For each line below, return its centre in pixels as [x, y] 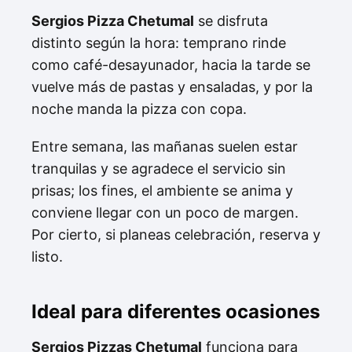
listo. [47, 256]
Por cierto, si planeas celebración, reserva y [176, 234]
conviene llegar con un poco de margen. [165, 212]
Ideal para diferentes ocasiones [176, 311]
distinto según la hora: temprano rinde [159, 42]
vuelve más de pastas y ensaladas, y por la [172, 86]
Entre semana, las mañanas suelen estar [165, 146]
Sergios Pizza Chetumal [113, 20]
